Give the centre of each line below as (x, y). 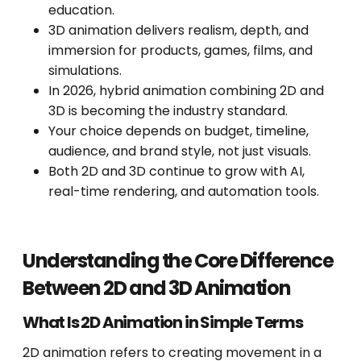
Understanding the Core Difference (178, 261)
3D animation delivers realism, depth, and (178, 31)
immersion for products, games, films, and (180, 51)
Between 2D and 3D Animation (157, 288)
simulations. (85, 71)
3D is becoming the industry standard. (168, 111)
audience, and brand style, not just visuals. (180, 151)
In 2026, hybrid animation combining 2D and (186, 91)
